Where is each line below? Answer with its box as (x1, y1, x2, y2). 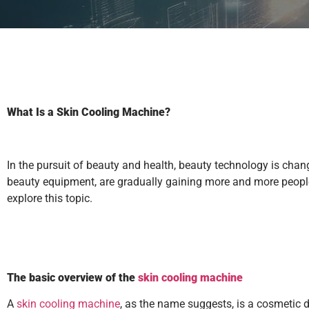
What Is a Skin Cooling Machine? (7, 105, 170, 119)
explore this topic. (7, 191, 92, 205)
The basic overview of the (7, 270, 138, 284)
